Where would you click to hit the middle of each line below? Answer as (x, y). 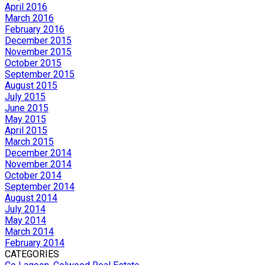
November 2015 (38, 51)
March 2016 (29, 18)
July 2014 (25, 209)
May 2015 (25, 119)
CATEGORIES (32, 254)
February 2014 (35, 243)
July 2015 (25, 96)
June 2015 (27, 108)
